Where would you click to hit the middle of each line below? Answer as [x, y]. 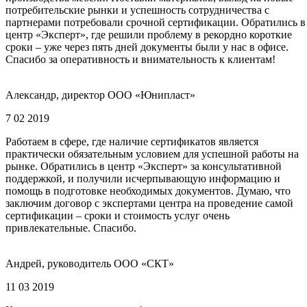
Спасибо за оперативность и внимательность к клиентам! [140, 60]
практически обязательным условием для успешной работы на [152, 154]
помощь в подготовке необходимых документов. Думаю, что [148, 191]
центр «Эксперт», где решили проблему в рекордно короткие [149, 35]
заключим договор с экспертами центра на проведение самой [149, 204]
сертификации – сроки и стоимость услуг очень [118, 216]
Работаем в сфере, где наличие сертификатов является [132, 142]
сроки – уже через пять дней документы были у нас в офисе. [147, 47]
